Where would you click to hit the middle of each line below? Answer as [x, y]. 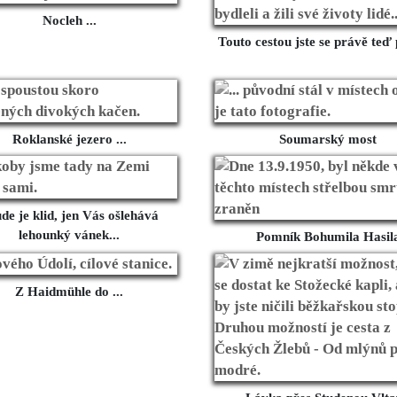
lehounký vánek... [69, 235]
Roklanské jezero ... [69, 140]
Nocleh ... [69, 21]
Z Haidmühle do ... [69, 292]
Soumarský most [328, 140]
